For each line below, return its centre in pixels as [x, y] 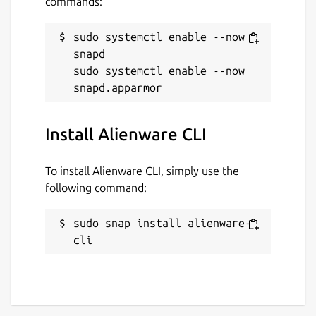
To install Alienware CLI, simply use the [142, 170]
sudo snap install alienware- [162, 223]
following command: [96, 187]
